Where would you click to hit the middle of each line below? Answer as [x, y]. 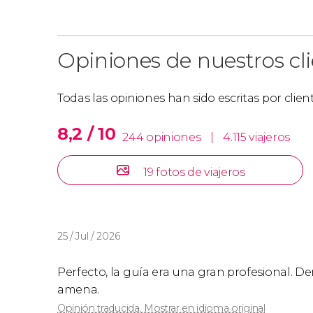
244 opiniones [163, 137]
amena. [79, 289]
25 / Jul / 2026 [89, 236]
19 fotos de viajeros [194, 172]
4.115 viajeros [256, 137]
